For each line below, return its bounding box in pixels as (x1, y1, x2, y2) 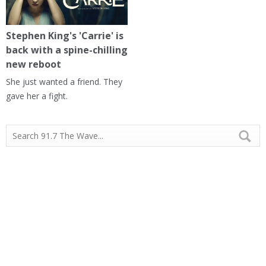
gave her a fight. (6, 90, 68, 102)
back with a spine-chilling (6, 43, 128, 57)
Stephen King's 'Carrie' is (6, 29, 123, 43)
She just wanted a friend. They (6, 76, 122, 88)
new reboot (6, 58, 61, 71)
